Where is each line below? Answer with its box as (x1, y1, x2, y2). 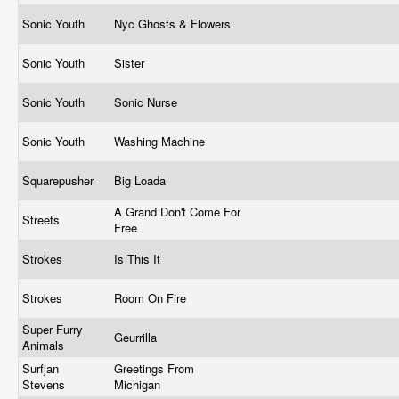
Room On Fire (114, 289, 190, 306)
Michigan (114, 376, 164, 393)
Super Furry (22, 321, 83, 338)
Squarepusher (22, 172, 97, 189)
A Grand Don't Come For (114, 203, 240, 220)
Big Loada (114, 172, 169, 189)
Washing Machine (114, 133, 208, 150)
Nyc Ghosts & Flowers (114, 15, 234, 32)
